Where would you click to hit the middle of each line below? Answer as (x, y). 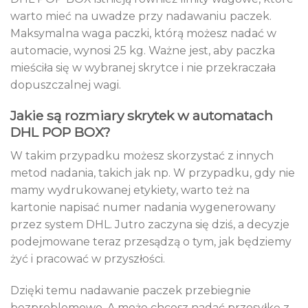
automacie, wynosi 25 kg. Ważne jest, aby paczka (143, 50)
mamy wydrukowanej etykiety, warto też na (130, 190)
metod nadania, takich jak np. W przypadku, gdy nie (153, 173)
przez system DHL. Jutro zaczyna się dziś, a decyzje (150, 225)
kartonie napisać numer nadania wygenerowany (143, 208)
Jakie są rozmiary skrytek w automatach (142, 116)
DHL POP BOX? (60, 132)
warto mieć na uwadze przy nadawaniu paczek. (141, 16)
